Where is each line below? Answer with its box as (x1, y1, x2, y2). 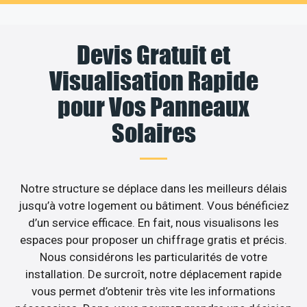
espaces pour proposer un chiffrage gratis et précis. (20, 232, 287, 247)
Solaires (111, 117, 196, 148)
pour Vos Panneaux (58, 91, 249, 122)
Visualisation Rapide (49, 65, 258, 96)
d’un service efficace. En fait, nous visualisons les (28, 215, 279, 230)
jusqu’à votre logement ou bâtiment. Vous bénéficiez (18, 198, 289, 212)
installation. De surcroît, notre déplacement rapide (25, 267, 282, 281)
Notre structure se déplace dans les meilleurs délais (20, 181, 287, 195)
